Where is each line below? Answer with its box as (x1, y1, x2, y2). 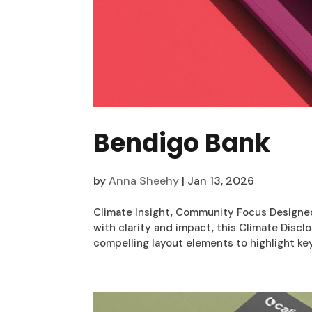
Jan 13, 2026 (187, 173, 255, 189)
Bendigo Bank (93, 125, 271, 162)
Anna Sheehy (109, 173, 180, 189)
